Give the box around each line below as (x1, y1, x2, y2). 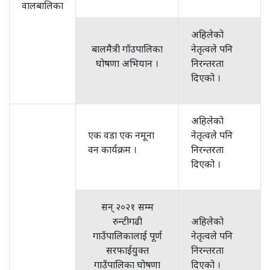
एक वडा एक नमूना (88, 128, 154, 142)
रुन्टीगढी (112, 215, 142, 228)
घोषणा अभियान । (96, 57, 159, 70)
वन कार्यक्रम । (88, 143, 137, 156)
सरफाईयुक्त (105, 243, 149, 257)
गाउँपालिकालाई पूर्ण (92, 229, 162, 242)
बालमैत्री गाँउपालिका (92, 42, 163, 55)
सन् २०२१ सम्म (101, 200, 154, 213)
